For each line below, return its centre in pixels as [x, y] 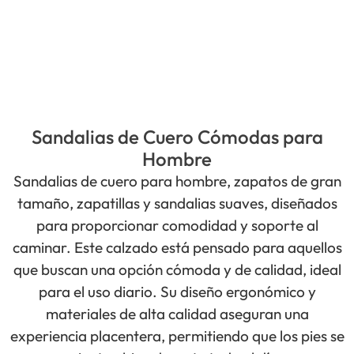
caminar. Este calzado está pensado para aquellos [177, 247]
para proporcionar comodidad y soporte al [177, 225]
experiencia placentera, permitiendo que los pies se [177, 336]
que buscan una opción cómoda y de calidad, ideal [177, 269]
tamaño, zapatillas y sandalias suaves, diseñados [177, 203]
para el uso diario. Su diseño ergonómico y [177, 292]
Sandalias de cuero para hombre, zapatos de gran [177, 181]
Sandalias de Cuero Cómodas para [177, 137]
